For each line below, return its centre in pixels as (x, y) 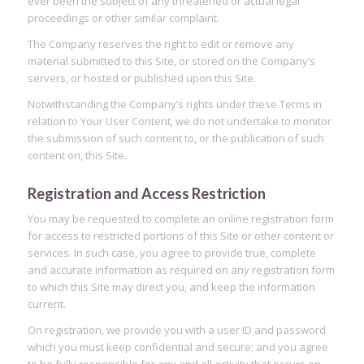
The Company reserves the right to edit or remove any (160, 43)
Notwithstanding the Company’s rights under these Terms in (174, 104)
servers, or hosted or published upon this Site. (141, 78)
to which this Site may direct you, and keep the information (171, 286)
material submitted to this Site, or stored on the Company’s (171, 61)
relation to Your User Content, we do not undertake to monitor (179, 121)
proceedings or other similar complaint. (123, 17)
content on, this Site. (77, 155)
